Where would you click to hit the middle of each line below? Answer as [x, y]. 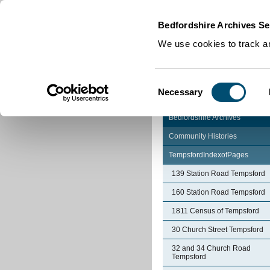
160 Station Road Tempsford [218, 192]
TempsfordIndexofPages [209, 155]
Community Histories [203, 136]
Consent [174, 84]
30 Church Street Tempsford [218, 230]
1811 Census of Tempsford [215, 211]
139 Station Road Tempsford [218, 174]
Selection [176, 99]
